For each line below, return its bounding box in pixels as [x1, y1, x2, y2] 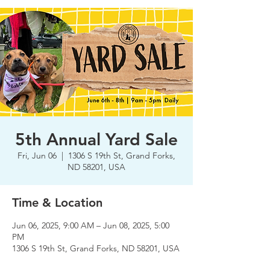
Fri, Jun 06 [17, 149, 57, 161]
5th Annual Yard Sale [15, 128, 178, 149]
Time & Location [12, 195, 102, 210]
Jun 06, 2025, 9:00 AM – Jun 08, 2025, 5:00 [12, 219, 169, 231]
